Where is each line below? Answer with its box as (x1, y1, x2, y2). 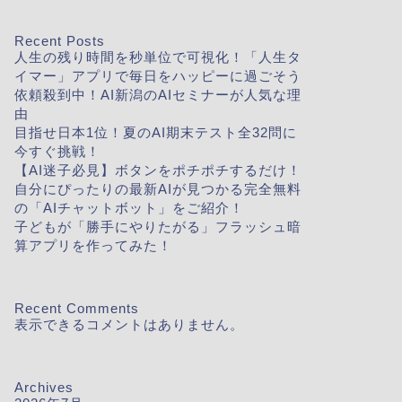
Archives (13, 380, 74, 395)
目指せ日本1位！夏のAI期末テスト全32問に (13, 125, 297, 140)
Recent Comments (13, 301, 139, 316)
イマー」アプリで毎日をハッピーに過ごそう (13, 68, 301, 83)
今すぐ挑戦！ (13, 144, 100, 159)
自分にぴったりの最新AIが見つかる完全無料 (13, 181, 301, 197)
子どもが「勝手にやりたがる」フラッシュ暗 (13, 219, 301, 234)
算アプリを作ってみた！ (13, 238, 172, 253)
